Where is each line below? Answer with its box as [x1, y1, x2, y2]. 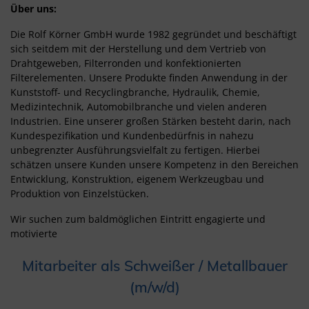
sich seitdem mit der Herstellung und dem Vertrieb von [10, 41, 266, 55]
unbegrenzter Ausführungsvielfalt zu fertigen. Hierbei [10, 143, 260, 157]
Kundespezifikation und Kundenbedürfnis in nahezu [10, 128, 254, 142]
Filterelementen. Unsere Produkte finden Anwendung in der [10, 70, 288, 84]
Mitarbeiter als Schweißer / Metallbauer [21, 256, 288, 275]
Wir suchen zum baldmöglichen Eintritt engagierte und [10, 212, 266, 226]
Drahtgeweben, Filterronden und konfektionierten [10, 56, 241, 70]
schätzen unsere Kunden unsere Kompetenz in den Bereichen [10, 157, 299, 171]
